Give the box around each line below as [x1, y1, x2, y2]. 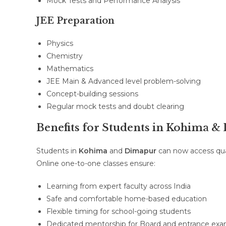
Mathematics [46, 64, 93, 73]
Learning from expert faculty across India [46, 182, 191, 191]
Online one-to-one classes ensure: [36, 159, 155, 168]
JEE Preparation [36, 15, 115, 26]
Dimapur [125, 146, 156, 155]
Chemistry [46, 51, 83, 61]
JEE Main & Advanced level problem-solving [46, 77, 201, 86]
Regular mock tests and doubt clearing [46, 102, 184, 111]
